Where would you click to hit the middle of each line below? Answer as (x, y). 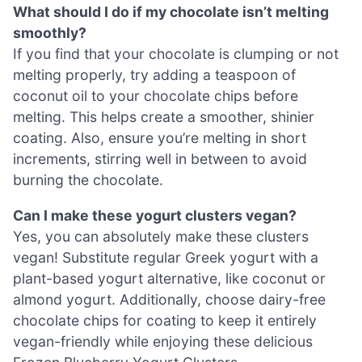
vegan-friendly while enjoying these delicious (163, 341)
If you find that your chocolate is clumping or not (176, 54)
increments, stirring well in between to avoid (160, 159)
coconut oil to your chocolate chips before (156, 96)
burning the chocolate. (88, 180)
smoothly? (50, 33)
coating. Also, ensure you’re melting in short (160, 138)
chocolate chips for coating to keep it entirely (165, 320)
